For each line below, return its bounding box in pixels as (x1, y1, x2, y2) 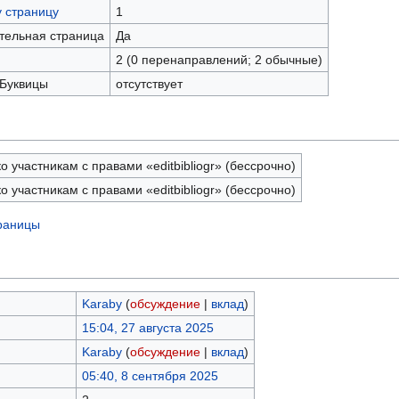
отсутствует (115, 77, 183, 91)
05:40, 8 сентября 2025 (81, 369, 218, 383)
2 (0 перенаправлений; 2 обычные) (115, 53, 322, 67)
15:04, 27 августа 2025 (81, 321, 214, 335)
